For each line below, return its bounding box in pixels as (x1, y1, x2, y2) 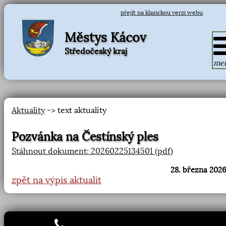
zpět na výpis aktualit (12, 175, 101, 186)
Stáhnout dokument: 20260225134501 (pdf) (12, 146, 173, 156)
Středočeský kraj (65, 46, 127, 56)
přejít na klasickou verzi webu (121, 9, 203, 16)
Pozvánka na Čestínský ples (12, 130, 158, 144)
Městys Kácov (65, 29, 146, 45)
